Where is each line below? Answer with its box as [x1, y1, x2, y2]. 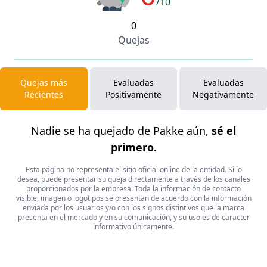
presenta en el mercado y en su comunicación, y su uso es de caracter [17, 212, 250, 222]
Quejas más [20, 76, 67, 88]
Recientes [24, 88, 63, 100]
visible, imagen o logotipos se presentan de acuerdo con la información [15, 193, 252, 203]
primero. [110, 139, 157, 154]
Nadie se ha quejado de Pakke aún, [31, 123, 209, 138]
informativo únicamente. [93, 221, 174, 232]
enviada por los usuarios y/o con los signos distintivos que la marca [23, 202, 244, 213]
